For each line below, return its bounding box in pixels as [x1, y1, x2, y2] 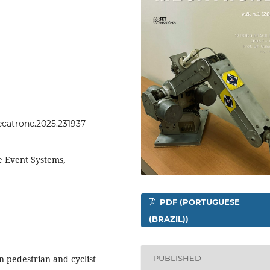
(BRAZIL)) [149, 213, 189, 224]
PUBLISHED [153, 253, 202, 263]
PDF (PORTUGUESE [157, 196, 240, 207]
